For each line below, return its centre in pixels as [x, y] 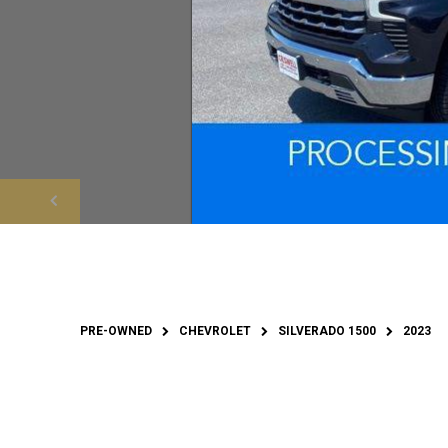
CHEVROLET [215, 330]
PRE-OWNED [116, 330]
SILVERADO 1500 [327, 330]
